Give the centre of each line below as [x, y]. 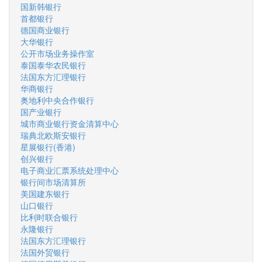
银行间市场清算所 [53, 182]
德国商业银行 [45, 30]
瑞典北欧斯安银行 [53, 135]
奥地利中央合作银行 [57, 100]
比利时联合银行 [49, 217]
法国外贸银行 [45, 252]
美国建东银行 [45, 194]
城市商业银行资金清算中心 [70, 123]
